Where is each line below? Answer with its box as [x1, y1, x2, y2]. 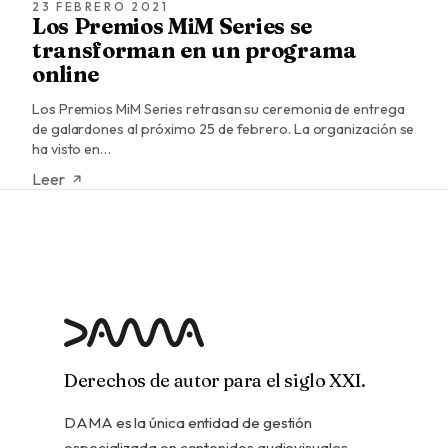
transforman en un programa [32, 37, 357, 64]
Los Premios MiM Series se [32, 13, 312, 40]
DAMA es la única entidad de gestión [64, 413, 313, 433]
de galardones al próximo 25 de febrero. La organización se [32, 120, 415, 138]
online [32, 61, 100, 88]
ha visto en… [32, 140, 112, 158]
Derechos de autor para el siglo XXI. [64, 369, 366, 393]
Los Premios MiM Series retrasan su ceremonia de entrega [32, 100, 405, 118]
